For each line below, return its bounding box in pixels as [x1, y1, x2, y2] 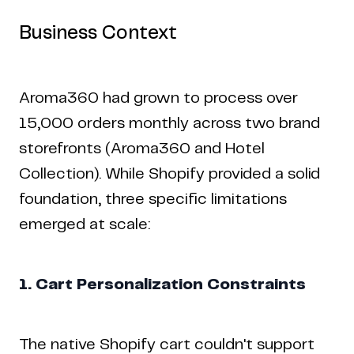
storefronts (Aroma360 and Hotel [19, 141, 265, 156]
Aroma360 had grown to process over [19, 90, 298, 106]
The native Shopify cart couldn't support [19, 337, 314, 352]
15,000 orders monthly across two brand [19, 115, 320, 131]
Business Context [19, 24, 177, 43]
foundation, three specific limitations [19, 191, 287, 207]
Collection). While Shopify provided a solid [19, 166, 320, 182]
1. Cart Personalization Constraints [19, 277, 306, 292]
